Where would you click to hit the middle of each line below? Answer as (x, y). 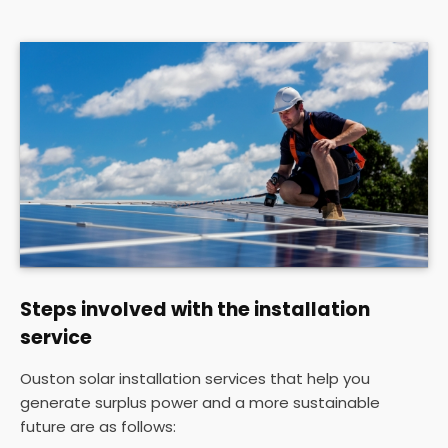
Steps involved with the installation (195, 309)
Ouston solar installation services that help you (195, 378)
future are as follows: (98, 426)
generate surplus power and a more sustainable (200, 402)
